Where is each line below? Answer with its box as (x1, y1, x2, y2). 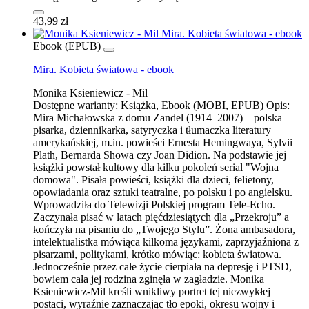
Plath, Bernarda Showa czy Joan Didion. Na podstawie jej (33, 148, 286, 161)
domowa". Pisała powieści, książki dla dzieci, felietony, (33, 173, 274, 186)
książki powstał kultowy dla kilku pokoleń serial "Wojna (33, 161, 279, 173)
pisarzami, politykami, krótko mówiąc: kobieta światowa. (33, 248, 281, 260)
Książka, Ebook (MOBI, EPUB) (121, 99, 263, 111)
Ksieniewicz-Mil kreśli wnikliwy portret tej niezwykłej (33, 285, 270, 297)
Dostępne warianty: (33, 99, 118, 111)
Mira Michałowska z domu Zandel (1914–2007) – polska (33, 111, 282, 123)
